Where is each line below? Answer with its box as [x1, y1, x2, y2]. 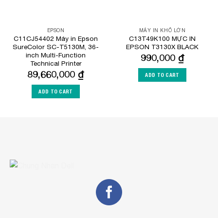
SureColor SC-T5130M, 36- [13, 42, 99, 51]
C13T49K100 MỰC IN [129, 34, 196, 42]
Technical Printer [30, 59, 82, 67]
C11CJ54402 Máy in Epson [14, 34, 98, 42]
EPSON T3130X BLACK [126, 42, 199, 51]
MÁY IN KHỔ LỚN [139, 27, 186, 33]
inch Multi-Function [26, 51, 86, 59]
